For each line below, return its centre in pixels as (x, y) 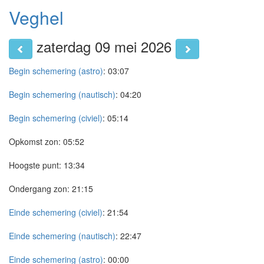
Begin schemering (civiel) (56, 118)
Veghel (36, 17)
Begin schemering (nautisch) (62, 94)
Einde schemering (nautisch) (62, 236)
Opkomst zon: (35, 141)
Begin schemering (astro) (56, 71)
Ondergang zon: (39, 189)
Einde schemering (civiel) (56, 212)
